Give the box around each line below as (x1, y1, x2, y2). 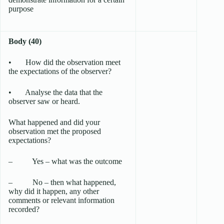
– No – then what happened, (8, 178, 116, 187)
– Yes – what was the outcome (8, 157, 122, 166)
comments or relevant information (8, 196, 114, 205)
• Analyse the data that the (8, 88, 102, 97)
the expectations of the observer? (8, 67, 111, 76)
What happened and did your (8, 118, 100, 127)
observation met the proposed (8, 127, 101, 136)
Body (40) (8, 37, 41, 46)
